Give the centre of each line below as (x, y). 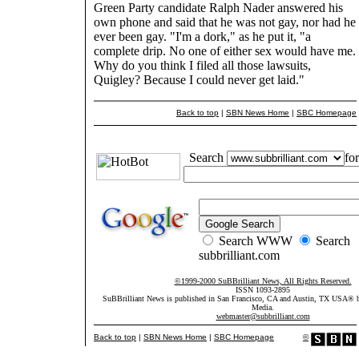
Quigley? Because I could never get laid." (199, 80)
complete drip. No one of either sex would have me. (225, 51)
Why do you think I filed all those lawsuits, (202, 66)
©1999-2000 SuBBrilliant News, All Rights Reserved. (263, 281)
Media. (263, 307)
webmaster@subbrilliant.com (263, 316)
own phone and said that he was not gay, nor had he (225, 22)
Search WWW (256, 241)
